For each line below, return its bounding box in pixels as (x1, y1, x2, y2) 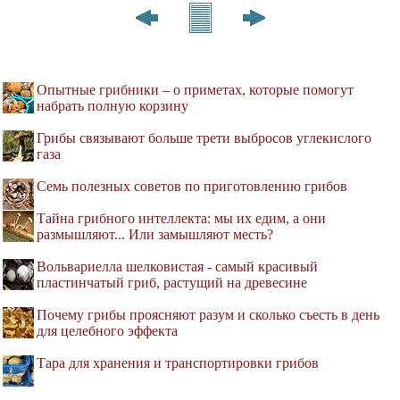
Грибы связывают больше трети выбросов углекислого (37, 129, 371, 146)
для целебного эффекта (37, 322, 178, 338)
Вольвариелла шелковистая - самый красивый (37, 258, 318, 274)
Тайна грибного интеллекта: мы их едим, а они (37, 210, 326, 226)
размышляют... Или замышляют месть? (37, 226, 273, 242)
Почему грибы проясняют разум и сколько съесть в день (37, 306, 379, 322)
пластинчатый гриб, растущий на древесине (37, 274, 307, 290)
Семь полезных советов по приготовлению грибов (37, 178, 347, 194)
